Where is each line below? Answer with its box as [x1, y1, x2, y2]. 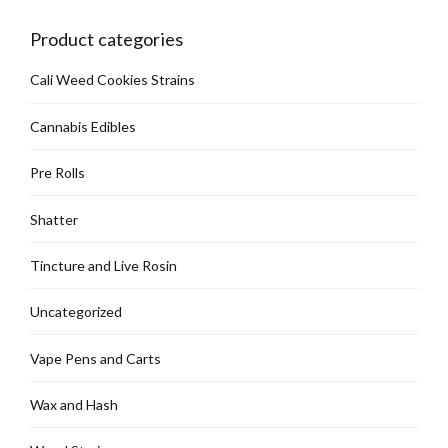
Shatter [30, 210, 78, 228]
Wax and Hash [30, 396, 118, 414]
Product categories [30, 28, 183, 51]
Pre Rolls [30, 164, 85, 182]
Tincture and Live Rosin [30, 256, 177, 274]
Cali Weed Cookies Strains [30, 71, 195, 89]
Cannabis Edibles [30, 117, 136, 135]
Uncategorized [30, 303, 122, 321]
